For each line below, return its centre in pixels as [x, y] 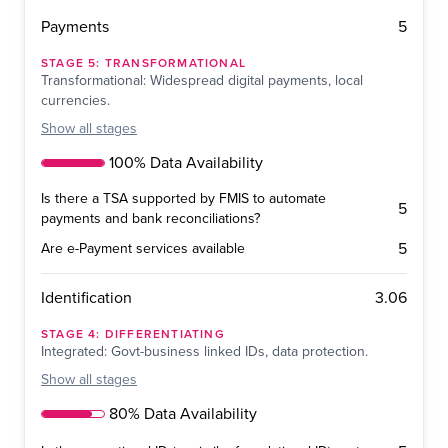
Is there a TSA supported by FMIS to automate [183, 199]
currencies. [75, 101]
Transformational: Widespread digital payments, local [202, 81]
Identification [86, 298]
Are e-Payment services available [143, 249]
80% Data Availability [183, 414]
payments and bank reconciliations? [150, 219]
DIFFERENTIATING [164, 334]
